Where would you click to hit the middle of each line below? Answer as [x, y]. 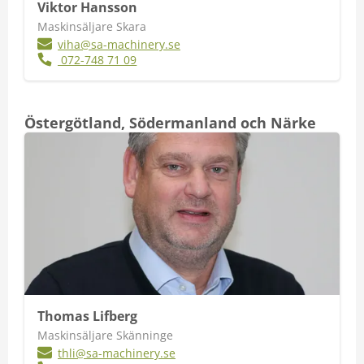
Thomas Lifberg [87, 316]
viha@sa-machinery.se [119, 44]
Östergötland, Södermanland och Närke [170, 123]
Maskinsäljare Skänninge [105, 335]
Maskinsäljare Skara [92, 26]
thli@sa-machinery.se [117, 353]
